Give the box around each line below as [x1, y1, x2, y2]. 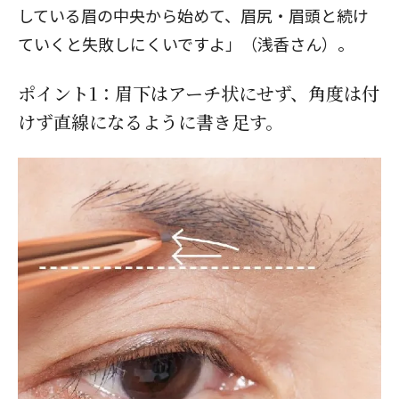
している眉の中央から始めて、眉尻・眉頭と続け [18, 4, 369, 27]
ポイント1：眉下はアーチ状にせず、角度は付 [18, 80, 379, 106]
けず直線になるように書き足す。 [18, 109, 283, 134]
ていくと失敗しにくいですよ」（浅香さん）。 [18, 32, 354, 55]
